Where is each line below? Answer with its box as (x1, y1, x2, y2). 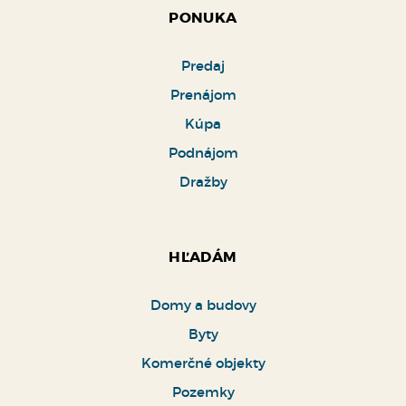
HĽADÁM (169, 246, 237, 266)
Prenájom (169, 85, 237, 103)
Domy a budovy (150, 295, 256, 314)
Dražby (179, 172, 227, 190)
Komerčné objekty (140, 353, 266, 372)
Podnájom (168, 143, 238, 161)
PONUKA (169, 7, 237, 27)
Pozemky (171, 382, 235, 401)
